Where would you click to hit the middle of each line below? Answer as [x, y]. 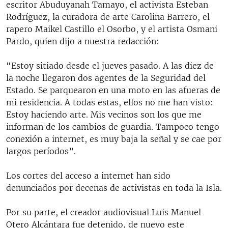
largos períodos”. [41, 151]
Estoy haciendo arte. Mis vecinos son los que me [104, 114]
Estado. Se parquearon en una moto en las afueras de [113, 90]
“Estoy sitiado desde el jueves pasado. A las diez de [110, 65]
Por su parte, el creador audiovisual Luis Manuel [104, 212]
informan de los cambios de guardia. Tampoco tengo [113, 126]
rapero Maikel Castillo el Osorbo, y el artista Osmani [112, 29]
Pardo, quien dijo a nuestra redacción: [83, 41]
